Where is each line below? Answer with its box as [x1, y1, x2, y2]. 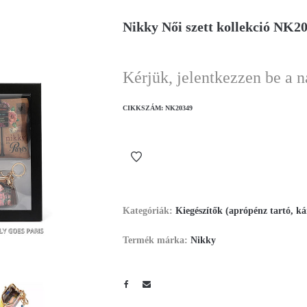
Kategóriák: [123, 206, 175, 216]
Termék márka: [123, 235, 191, 245]
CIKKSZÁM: [123, 104, 165, 112]
